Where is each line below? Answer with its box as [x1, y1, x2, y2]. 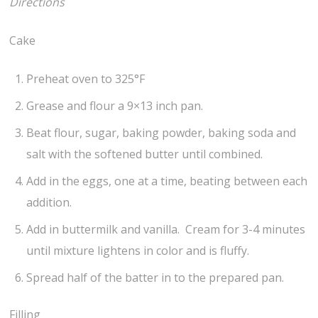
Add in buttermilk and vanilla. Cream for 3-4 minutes [26, 221, 306, 237]
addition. [26, 194, 72, 210]
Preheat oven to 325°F [26, 70, 146, 87]
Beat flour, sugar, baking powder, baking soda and [26, 124, 297, 141]
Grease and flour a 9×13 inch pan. [26, 97, 204, 114]
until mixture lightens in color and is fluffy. [26, 242, 250, 258]
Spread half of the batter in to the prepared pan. [26, 269, 285, 285]
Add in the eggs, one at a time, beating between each [26, 172, 308, 189]
